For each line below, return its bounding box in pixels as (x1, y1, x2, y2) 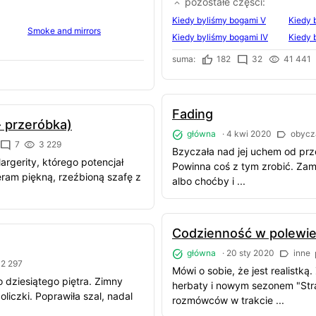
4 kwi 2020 (226, 128, 272, 140)
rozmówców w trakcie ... (172, 293, 284, 306)
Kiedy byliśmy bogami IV (172, 32, 268, 43)
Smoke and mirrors (28, 25, 101, 36)
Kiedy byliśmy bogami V (172, 14, 266, 25)
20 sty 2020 (226, 247, 274, 258)
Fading (172, 107, 213, 122)
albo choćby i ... (172, 174, 245, 187)
